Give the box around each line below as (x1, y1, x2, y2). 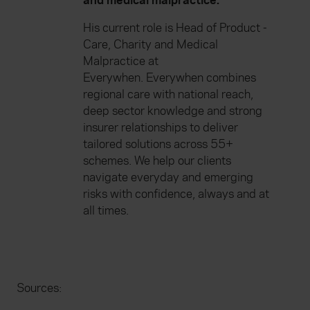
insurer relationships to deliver (83, 120, 238, 136)
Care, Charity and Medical (83, 37, 218, 53)
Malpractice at (83, 53, 158, 70)
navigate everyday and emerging (83, 170, 253, 186)
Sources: (17, 280, 62, 297)
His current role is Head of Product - (83, 20, 267, 37)
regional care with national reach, (83, 86, 253, 103)
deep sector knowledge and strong (83, 103, 262, 120)
